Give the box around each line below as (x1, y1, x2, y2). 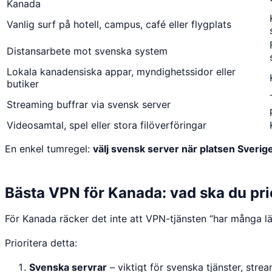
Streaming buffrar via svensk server (7, 98, 171, 110)
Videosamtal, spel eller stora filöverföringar (7, 118, 206, 131)
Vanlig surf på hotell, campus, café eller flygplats (7, 18, 231, 30)
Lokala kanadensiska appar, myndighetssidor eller (7, 65, 236, 78)
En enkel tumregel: (5, 142, 93, 155)
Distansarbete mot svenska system (7, 44, 168, 57)
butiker (7, 77, 39, 90)
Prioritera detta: (5, 236, 77, 249)
